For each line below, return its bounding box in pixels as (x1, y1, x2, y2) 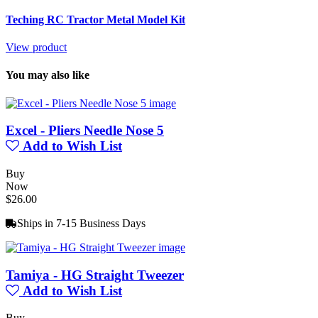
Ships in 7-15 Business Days (17, 216, 146, 229)
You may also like (6, 69, 89, 82)
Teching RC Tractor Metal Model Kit (6, 13, 185, 26)
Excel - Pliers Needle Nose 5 (6, 123, 164, 138)
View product (6, 40, 67, 53)
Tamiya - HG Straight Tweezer (6, 267, 184, 283)
